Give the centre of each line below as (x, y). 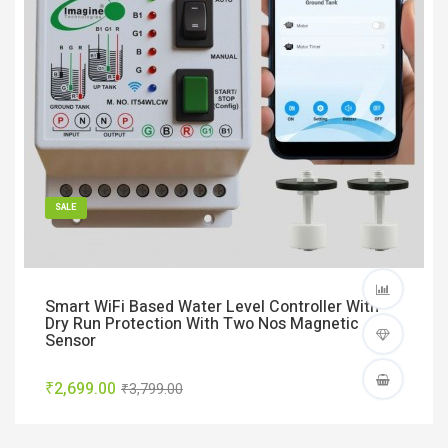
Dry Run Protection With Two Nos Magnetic (202, 324)
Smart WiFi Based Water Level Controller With (212, 307)
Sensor (70, 341)
